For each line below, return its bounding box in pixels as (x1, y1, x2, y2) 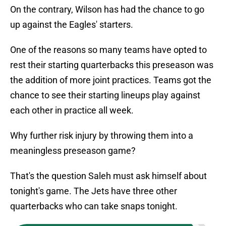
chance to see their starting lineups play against (10, 90, 200, 101)
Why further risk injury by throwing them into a (10, 130, 193, 141)
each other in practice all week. (10, 105, 134, 116)
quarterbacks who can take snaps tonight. (10, 201, 178, 212)
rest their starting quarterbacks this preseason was (10, 60, 213, 71)
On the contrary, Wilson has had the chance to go (10, 4, 204, 15)
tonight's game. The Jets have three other (10, 186, 177, 197)
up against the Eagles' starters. (10, 19, 133, 30)
